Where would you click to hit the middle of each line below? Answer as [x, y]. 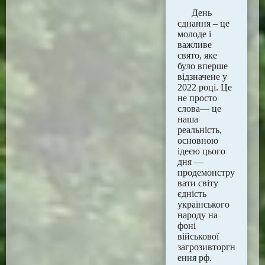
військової [198, 236]
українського [203, 204]
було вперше [203, 66]
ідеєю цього [201, 151]
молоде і [194, 34]
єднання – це [203, 23]
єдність [192, 193]
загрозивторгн [206, 247]
